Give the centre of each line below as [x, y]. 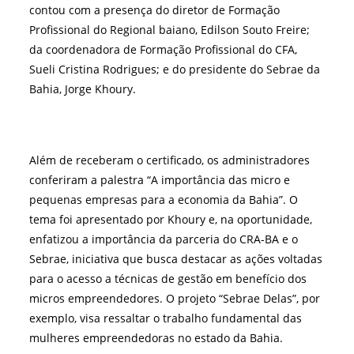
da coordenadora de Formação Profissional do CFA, [164, 49]
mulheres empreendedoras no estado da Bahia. [156, 337]
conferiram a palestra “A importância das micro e [160, 179]
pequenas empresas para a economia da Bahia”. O [164, 199]
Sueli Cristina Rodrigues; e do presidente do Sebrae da [175, 69]
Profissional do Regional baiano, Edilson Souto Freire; [170, 29]
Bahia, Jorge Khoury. [83, 88]
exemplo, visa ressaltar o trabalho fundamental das [166, 318]
